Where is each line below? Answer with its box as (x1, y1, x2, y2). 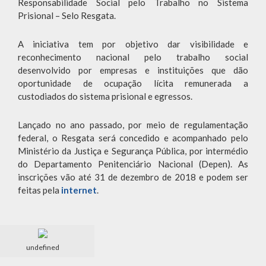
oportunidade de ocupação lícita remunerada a (18, 78, 248, 89)
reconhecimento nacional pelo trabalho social (18, 52, 248, 63)
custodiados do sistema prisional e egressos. (18, 91, 192, 102)
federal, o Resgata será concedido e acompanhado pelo (18, 132, 248, 144)
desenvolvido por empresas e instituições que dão (18, 65, 248, 76)
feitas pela (18, 185, 61, 196)
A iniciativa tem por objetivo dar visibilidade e (18, 39, 248, 50)
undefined (26, 243, 60, 252)
